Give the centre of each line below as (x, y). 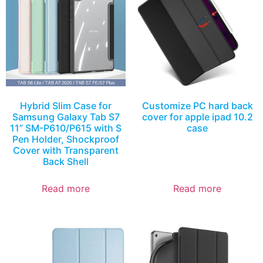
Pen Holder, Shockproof (66, 139)
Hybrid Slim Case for (66, 105)
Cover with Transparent (66, 150)
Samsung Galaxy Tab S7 (66, 117)
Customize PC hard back (197, 105)
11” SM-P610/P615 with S (66, 128)
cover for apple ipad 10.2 (197, 117)
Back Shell (66, 161)
